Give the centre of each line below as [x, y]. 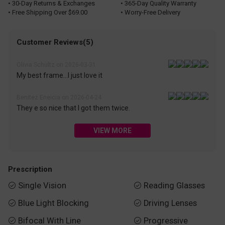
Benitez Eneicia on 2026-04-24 [59, 97]
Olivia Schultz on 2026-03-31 [57, 65]
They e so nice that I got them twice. [74, 108]
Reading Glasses [174, 185]
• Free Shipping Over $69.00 [48, 12]
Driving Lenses [170, 203]
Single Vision [42, 185]
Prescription [30, 169]
